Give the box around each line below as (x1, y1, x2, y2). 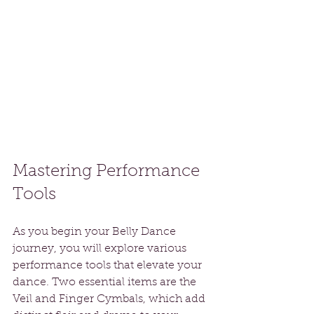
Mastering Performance (13, 163, 204, 181)
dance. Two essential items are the (13, 277, 199, 289)
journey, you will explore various (13, 243, 189, 255)
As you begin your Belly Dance (13, 226, 179, 238)
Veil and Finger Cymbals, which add (13, 294, 208, 306)
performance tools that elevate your (13, 260, 205, 272)
